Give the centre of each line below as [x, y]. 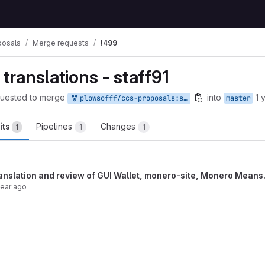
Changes [119, 126]
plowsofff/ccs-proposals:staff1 [130, 98]
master [238, 98]
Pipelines [55, 126]
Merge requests [61, 43]
